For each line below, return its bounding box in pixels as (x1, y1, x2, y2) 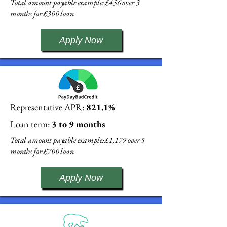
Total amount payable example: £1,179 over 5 (10, 135, 145, 145)
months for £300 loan (10, 8, 74, 19)
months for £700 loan (10, 146, 74, 157)
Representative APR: (10, 101, 86, 113)
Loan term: (10, 118, 50, 130)
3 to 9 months (50, 118, 105, 130)
